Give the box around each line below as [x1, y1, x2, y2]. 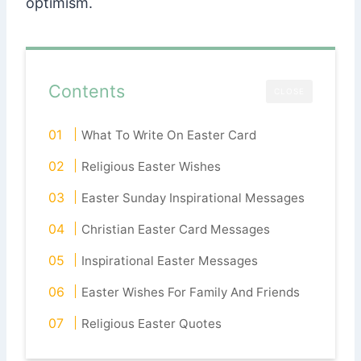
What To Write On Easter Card [81, 127, 257, 143]
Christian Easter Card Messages [81, 222, 271, 238]
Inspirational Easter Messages [81, 253, 259, 269]
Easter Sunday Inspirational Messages [81, 190, 305, 206]
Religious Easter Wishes [81, 159, 222, 175]
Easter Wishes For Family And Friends [81, 284, 301, 301]
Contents [48, 81, 125, 102]
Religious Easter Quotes [81, 316, 222, 332]
